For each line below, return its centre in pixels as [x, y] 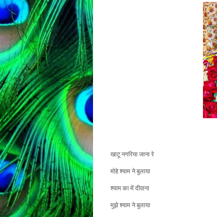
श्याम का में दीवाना [125, 188]
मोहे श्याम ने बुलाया [125, 171]
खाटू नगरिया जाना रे [127, 154]
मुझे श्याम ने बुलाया [125, 205]
